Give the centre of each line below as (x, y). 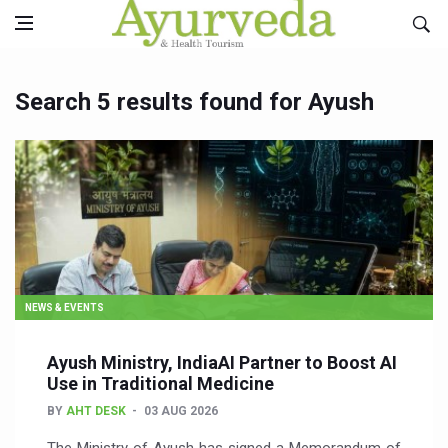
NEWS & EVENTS (64, 307)
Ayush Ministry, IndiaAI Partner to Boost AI (222, 362)
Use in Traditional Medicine (160, 383)
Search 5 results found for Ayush (194, 102)
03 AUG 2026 (181, 411)
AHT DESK (96, 411)
